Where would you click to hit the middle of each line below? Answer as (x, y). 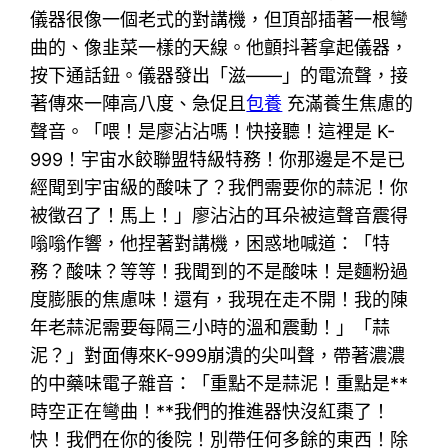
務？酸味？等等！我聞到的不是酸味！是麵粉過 (219, 271)
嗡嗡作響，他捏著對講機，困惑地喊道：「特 (210, 243)
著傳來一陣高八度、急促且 (138, 103)
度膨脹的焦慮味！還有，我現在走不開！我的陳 (219, 299)
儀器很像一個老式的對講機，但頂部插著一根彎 (219, 19)
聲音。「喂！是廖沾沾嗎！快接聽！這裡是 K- (213, 131)
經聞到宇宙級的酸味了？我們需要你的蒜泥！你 (219, 187)
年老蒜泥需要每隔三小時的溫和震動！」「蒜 (210, 327)
